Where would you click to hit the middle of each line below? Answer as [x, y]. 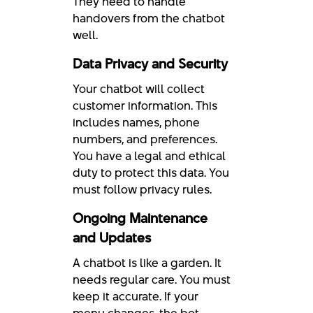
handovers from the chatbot [149, 18]
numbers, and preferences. [145, 139]
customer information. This [145, 105]
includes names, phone [136, 122]
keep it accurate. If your [136, 296]
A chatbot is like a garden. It [147, 262]
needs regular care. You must [152, 279]
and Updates [112, 238]
